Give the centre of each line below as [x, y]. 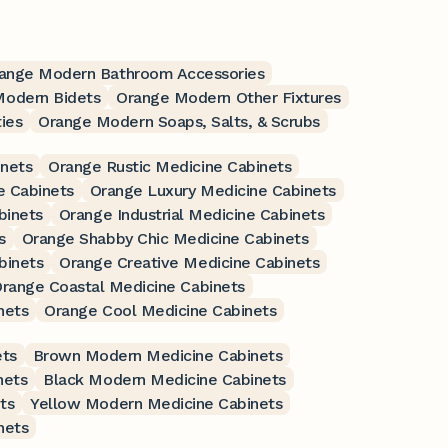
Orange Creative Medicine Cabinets [189, 262]
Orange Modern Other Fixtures [228, 97]
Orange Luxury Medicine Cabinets [212, 190]
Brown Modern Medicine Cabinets [157, 355]
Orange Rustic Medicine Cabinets [170, 166]
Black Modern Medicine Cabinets [164, 379]
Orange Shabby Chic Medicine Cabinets [165, 238]
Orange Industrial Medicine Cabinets [191, 214]
